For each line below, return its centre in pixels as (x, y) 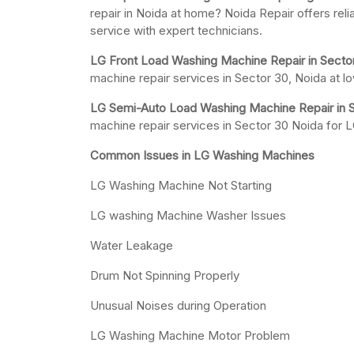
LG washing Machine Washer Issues (188, 216)
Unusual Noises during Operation (178, 306)
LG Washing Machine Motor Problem (190, 336)
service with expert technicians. (176, 31)
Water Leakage (132, 246)
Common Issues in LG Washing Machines (202, 156)
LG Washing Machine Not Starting (181, 186)
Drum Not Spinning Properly (165, 276)
